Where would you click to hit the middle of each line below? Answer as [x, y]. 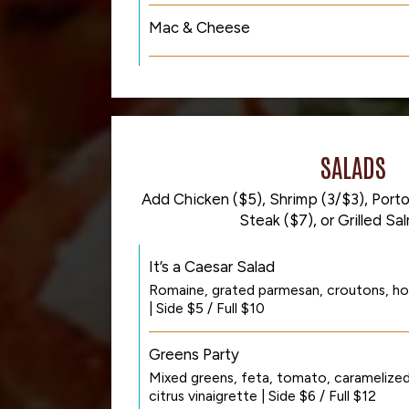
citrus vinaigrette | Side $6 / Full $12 [262, 396]
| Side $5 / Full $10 [207, 308]
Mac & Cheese [199, 27]
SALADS [353, 166]
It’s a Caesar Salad [212, 267]
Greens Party [194, 354]
